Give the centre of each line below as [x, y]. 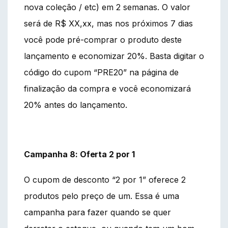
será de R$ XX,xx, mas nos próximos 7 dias [108, 23]
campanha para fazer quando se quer [97, 212]
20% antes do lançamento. [76, 105]
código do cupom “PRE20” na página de [101, 72]
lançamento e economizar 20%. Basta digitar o [114, 56]
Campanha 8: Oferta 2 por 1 [80, 154]
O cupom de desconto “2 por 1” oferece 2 [105, 179]
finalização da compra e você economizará [107, 88]
